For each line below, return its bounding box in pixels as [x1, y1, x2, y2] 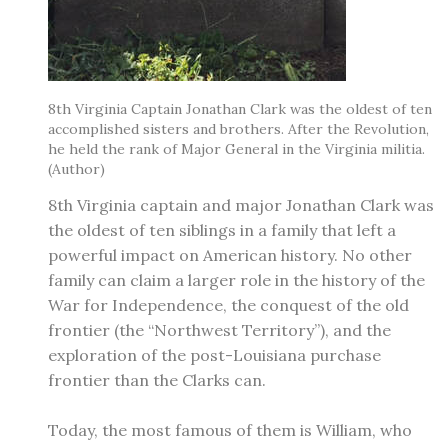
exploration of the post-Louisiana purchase [48, 344, 381, 365]
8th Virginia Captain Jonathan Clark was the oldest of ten [48, 99, 432, 118]
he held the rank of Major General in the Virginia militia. [48, 139, 425, 158]
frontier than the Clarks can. [48, 369, 266, 390]
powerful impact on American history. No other [48, 244, 412, 265]
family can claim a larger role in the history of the [48, 269, 425, 290]
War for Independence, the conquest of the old [48, 294, 409, 315]
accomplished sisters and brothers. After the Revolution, [48, 119, 429, 138]
